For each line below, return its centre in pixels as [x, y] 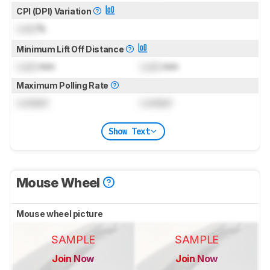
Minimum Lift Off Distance [71, 49]
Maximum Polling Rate [63, 86]
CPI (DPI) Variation [55, 11]
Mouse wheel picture [60, 214]
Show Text [129, 131]
